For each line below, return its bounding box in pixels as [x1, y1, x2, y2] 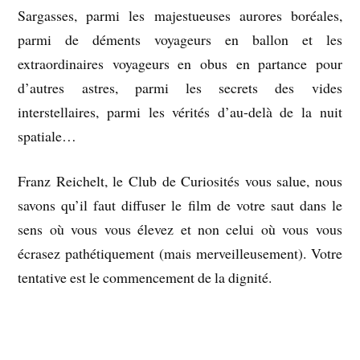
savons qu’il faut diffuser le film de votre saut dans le [18, 195, 342, 215]
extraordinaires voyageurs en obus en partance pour [18, 53, 342, 73]
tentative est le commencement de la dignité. [18, 268, 272, 288]
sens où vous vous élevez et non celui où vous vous [18, 219, 342, 239]
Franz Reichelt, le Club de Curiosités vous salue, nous [18, 171, 342, 191]
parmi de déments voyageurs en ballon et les [18, 29, 342, 49]
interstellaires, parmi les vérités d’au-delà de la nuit [18, 101, 342, 121]
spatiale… [18, 125, 77, 145]
